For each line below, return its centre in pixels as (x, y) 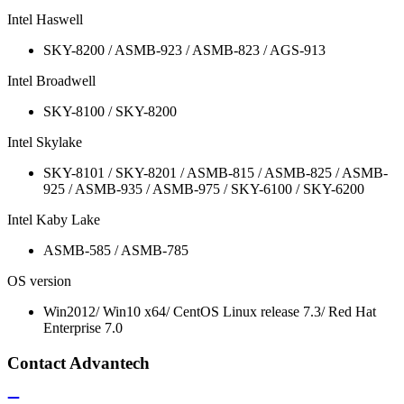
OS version (39, 281)
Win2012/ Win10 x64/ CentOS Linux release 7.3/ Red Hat (210, 312)
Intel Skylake (45, 142)
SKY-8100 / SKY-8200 (110, 112)
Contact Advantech (78, 363)
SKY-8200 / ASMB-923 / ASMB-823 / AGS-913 (184, 50)
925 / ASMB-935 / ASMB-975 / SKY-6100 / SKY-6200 (204, 189)
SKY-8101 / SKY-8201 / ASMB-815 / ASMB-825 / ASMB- (216, 173)
